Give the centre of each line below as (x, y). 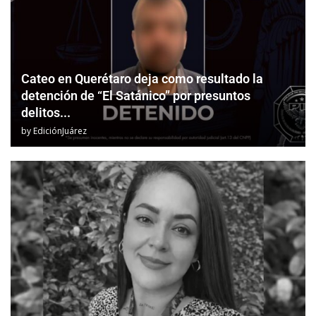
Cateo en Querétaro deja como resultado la (142, 78)
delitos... (46, 112)
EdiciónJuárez (60, 130)
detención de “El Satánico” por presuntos (136, 95)
